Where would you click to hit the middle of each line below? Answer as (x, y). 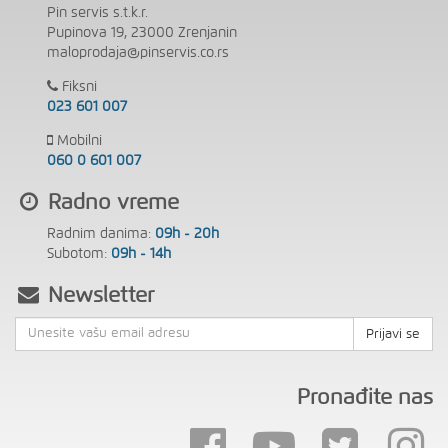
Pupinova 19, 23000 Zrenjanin (142, 32)
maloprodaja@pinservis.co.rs (138, 52)
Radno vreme (113, 202)
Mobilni (78, 140)
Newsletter (101, 295)
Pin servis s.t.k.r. (98, 12)
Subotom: (79, 253)
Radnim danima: (101, 233)
